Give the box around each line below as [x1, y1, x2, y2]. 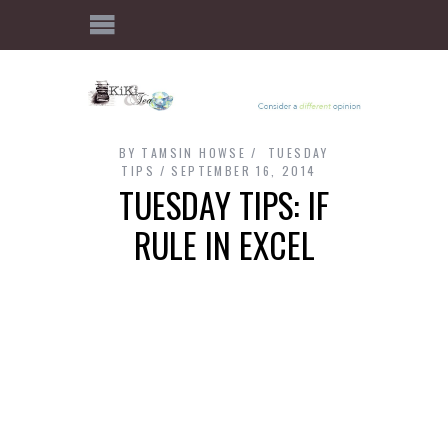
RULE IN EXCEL [133, 220, 315, 271]
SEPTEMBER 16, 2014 [171, 162, 317, 180]
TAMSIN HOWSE [141, 144, 247, 162]
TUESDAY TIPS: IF [119, 180, 329, 231]
